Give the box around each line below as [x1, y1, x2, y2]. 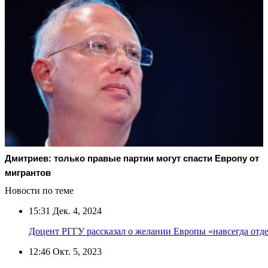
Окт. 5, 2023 [50, 246, 102, 257]
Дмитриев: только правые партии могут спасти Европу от [5, 153, 259, 163]
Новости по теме [5, 185, 74, 196]
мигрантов [5, 167, 51, 178]
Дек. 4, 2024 [50, 205, 102, 216]
